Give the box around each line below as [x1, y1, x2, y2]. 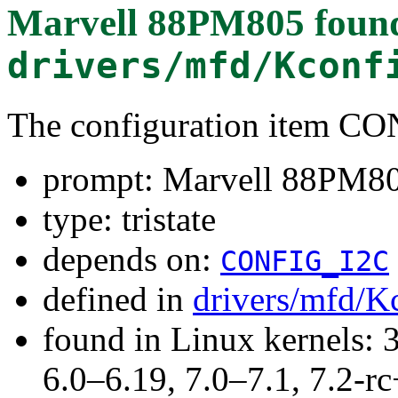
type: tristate [43, 199, 216, 238]
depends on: [43, 239, 220, 278]
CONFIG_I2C [220, 244, 389, 277]
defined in [43, 279, 193, 318]
